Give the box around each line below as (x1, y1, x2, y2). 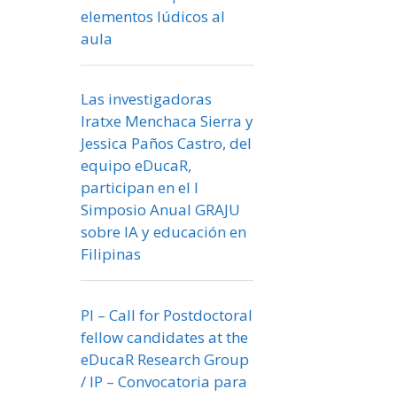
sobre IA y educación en (81, 222, 246, 243)
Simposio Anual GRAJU (81, 199, 240, 221)
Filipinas (81, 244, 141, 265)
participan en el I (81, 177, 198, 198)
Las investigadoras (81, 89, 212, 110)
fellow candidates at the (81, 326, 248, 347)
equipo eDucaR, (81, 155, 191, 176)
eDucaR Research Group (81, 348, 249, 370)
